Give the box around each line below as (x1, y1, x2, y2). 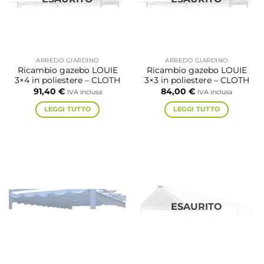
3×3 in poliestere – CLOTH (144, 75, 249, 85)
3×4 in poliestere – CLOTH (15, 75, 120, 85)
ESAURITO (171, 201, 222, 213)
